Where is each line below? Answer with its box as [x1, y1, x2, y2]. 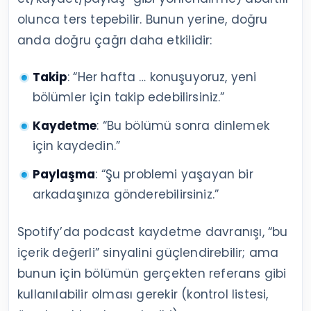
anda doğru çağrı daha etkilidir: [17, 32, 212, 49]
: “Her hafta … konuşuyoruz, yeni [67, 69, 257, 86]
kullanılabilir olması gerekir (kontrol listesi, [17, 286, 269, 303]
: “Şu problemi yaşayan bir [95, 166, 253, 183]
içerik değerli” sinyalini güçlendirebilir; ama [17, 244, 279, 262]
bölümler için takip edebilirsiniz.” [32, 89, 225, 106]
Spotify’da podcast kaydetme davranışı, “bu [17, 224, 288, 241]
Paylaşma [32, 166, 96, 183]
